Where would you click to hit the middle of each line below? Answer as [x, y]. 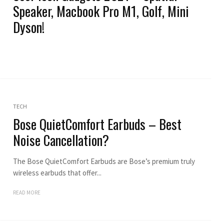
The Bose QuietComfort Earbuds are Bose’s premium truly [104, 161]
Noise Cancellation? [61, 140]
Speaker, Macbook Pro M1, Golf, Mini [101, 11]
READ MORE [26, 192]
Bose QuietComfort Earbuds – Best [97, 124]
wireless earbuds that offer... [57, 172]
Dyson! [28, 27]
